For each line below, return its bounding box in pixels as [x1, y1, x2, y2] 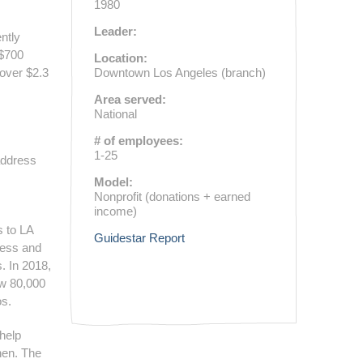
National [94, 107, 137, 121]
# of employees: [94, 134, 183, 147]
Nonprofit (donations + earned [94, 190, 250, 203]
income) [94, 204, 137, 218]
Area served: [94, 92, 166, 106]
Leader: [94, 24, 137, 38]
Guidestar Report [94, 231, 185, 245]
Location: [94, 51, 147, 65]
